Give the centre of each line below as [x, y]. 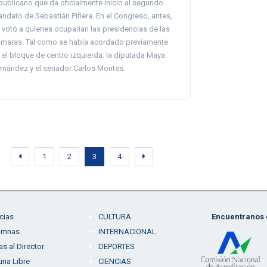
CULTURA [114, 216]
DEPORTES [116, 246]
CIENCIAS [114, 261]
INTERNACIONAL [127, 231]
